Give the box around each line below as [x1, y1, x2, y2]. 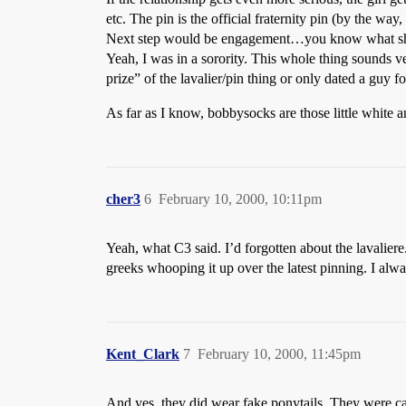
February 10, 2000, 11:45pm [198, 346, 361, 362]
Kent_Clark [106, 346, 179, 362]
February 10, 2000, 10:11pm [159, 191, 322, 207]
